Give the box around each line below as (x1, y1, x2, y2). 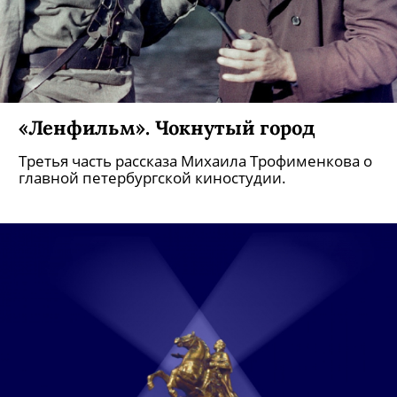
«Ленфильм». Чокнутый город (19, 114, 315, 140)
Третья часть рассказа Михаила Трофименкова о (19, 151, 372, 171)
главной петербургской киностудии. (19, 167, 286, 188)
